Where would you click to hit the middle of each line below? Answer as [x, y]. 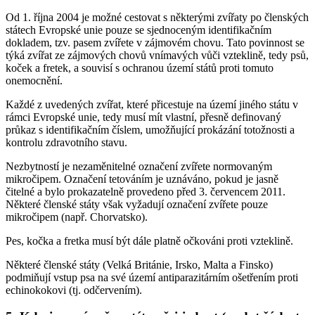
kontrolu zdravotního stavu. [66, 142]
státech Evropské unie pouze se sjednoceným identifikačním [139, 30]
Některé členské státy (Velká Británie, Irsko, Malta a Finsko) [139, 264]
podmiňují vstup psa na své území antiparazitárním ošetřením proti [152, 277]
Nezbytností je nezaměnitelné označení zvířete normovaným [139, 166]
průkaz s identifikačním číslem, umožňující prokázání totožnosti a [150, 129]
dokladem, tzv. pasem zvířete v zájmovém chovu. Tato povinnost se [155, 42]
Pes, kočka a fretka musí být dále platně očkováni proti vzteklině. [149, 240]
